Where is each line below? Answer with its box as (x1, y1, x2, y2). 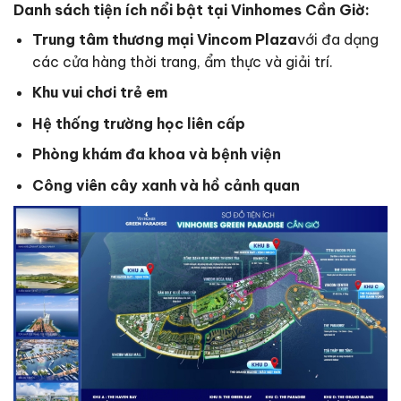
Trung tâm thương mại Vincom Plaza (31, 30, 297, 48)
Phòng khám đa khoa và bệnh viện (31, 145, 281, 164)
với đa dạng (296, 30, 379, 48)
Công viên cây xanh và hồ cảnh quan (31, 175, 300, 194)
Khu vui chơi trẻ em (31, 83, 167, 102)
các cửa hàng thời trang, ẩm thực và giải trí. (31, 52, 333, 71)
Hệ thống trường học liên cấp (31, 114, 245, 132)
